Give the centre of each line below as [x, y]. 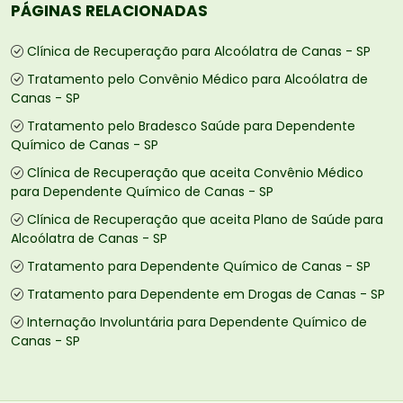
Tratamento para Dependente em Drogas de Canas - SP [206, 295]
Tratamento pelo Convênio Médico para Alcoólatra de [197, 80]
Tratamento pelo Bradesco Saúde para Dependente [191, 126]
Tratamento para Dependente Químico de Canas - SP [199, 267]
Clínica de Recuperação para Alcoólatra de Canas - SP [199, 52]
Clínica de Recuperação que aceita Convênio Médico [195, 173]
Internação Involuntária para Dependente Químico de [197, 322]
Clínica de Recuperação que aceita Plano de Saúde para [205, 220]
